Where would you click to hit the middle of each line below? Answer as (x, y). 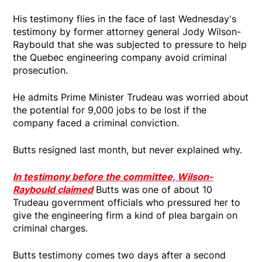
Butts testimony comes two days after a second (120, 255)
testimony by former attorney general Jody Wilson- (127, 31)
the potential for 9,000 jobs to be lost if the (110, 110)
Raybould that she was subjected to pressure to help (130, 44)
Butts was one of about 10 (153, 189)
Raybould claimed (53, 189)
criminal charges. (51, 228)
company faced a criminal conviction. (96, 123)
